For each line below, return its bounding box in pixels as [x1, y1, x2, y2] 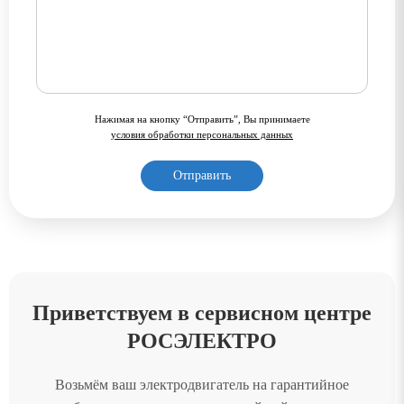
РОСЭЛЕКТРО [127, 328, 277, 353]
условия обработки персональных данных [111, 128, 293, 140]
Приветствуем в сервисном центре [32, 300, 372, 325]
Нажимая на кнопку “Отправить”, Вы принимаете [94, 113, 310, 124]
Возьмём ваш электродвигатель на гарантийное [55, 376, 349, 392]
